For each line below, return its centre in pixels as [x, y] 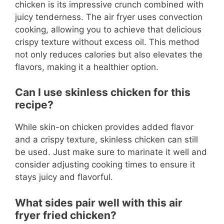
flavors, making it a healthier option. [87, 67]
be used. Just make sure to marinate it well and [111, 152]
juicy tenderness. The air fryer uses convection [109, 17]
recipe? [34, 105]
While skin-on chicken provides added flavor [104, 127]
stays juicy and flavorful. [64, 177]
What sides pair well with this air [99, 202]
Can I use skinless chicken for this [103, 92]
